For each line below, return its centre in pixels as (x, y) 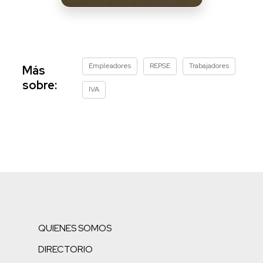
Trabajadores (209, 65)
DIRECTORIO (65, 249)
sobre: (39, 85)
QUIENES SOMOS (75, 228)
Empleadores (110, 65)
